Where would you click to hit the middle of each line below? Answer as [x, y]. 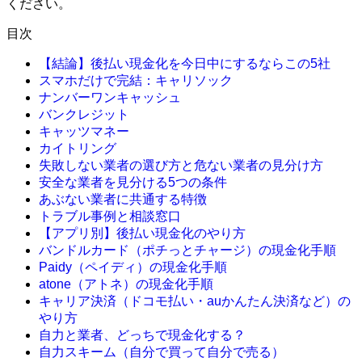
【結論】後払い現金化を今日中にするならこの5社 [185, 63]
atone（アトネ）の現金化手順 [126, 284]
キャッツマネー [84, 131]
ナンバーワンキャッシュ [110, 97]
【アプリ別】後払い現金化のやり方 [142, 233]
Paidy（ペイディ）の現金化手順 [133, 267]
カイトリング [78, 148]
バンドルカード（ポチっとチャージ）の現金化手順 [187, 250]
